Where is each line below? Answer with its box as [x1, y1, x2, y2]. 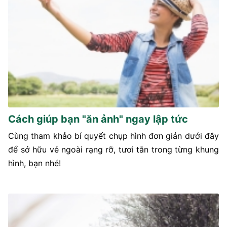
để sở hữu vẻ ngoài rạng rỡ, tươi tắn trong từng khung [8, 144, 219, 155]
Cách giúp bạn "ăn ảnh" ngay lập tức [8, 113, 188, 126]
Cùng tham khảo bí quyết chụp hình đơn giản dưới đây [8, 131, 219, 141]
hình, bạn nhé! [8, 158, 61, 169]
